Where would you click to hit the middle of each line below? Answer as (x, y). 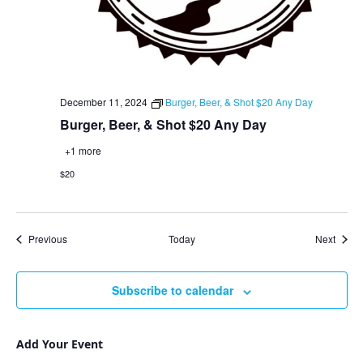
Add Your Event (59, 344)
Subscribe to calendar (173, 290)
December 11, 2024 (103, 102)
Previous (47, 239)
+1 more (81, 151)
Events (81, 238)
